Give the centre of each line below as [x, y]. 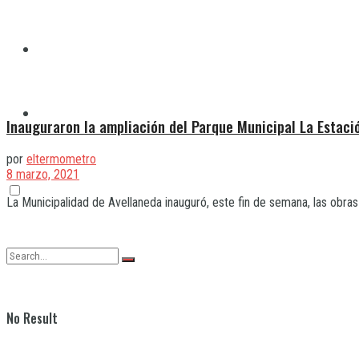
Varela [55, 113]
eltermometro [61, 159]
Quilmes [59, 49]
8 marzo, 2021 [43, 175]
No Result [32, 318]
